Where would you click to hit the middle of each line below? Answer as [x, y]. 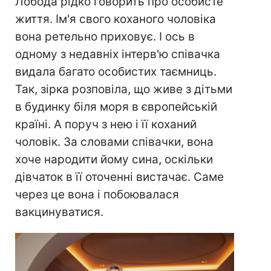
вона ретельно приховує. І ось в [105, 36]
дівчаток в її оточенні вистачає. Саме [119, 177]
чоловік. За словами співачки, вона [114, 142]
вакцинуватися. [59, 212]
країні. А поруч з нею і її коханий [106, 124]
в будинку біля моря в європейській [116, 106]
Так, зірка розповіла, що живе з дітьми [124, 89]
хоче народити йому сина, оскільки [114, 159]
